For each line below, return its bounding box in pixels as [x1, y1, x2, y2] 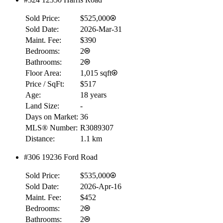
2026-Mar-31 [80, 24, 122, 33]
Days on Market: [25, 112, 78, 121]
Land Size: [25, 101, 59, 110]
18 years [80, 90, 107, 99]
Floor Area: [25, 68, 61, 77]
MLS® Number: [25, 123, 78, 132]
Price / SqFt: [25, 79, 64, 88]
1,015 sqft [80, 68, 111, 77]
